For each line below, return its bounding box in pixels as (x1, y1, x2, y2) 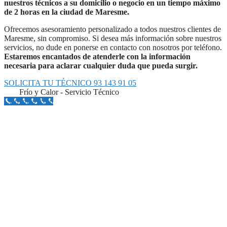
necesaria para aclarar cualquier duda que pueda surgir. (4, 61, 198, 70)
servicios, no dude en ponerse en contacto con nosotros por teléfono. (4, 43, 222, 52)
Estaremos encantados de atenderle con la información (4, 52, 191, 61)
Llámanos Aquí (4, 96, 53, 105)
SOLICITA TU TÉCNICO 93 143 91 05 (4, 78, 136, 87)
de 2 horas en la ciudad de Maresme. (4, 7, 129, 16)
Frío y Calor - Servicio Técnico (19, 87, 119, 96)
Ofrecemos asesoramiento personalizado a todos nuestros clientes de (4, 24, 221, 33)
